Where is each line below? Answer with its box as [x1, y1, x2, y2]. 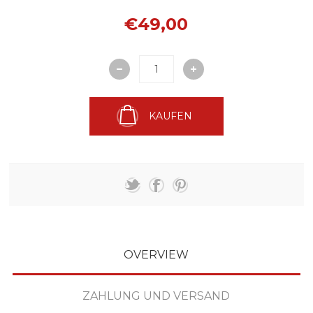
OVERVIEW [124, 247, 189, 261]
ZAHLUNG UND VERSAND [82, 289, 231, 303]
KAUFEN [148, 110, 192, 123]
